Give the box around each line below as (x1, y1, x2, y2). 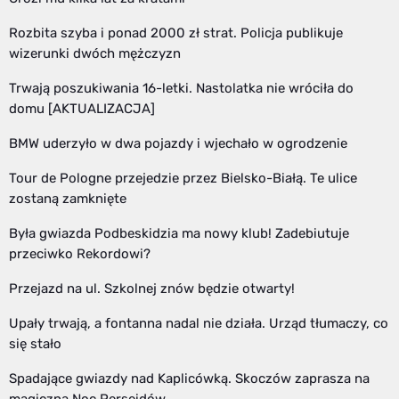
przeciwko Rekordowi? (9, 246, 151, 263)
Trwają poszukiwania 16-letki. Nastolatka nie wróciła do (9, 80, 354, 97)
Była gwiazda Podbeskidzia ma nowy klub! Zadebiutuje (9, 225, 349, 242)
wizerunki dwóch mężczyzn (9, 45, 181, 62)
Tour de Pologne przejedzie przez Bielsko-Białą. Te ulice (9, 170, 357, 187)
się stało (9, 336, 61, 353)
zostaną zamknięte (9, 191, 126, 208)
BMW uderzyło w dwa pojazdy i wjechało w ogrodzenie (9, 135, 347, 152)
